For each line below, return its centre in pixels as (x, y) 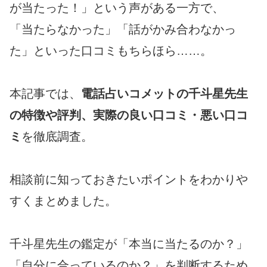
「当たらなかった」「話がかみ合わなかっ (123, 29)
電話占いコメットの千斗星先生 (164, 93)
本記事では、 (45, 93)
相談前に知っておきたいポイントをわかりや (129, 179)
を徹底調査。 (57, 136)
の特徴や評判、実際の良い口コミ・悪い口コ (129, 115)
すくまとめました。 (63, 201)
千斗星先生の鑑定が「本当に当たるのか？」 (129, 243)
